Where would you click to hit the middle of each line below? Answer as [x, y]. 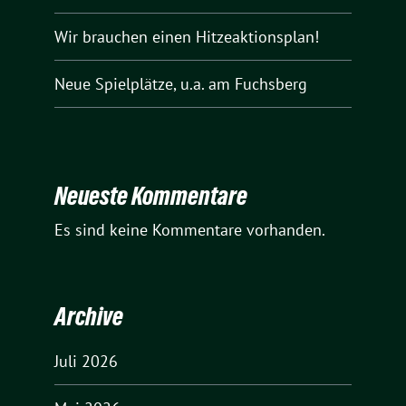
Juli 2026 [86, 361]
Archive [89, 316]
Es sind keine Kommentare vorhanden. [190, 230]
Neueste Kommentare [151, 196]
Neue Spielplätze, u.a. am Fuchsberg [181, 83]
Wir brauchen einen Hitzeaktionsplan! [187, 36]
